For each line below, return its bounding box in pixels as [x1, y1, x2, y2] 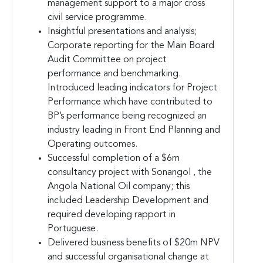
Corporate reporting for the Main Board [48, 41, 214, 50]
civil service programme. [48, 12, 147, 22]
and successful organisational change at [48, 252, 209, 262]
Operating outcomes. [48, 139, 137, 149]
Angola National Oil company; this [48, 181, 190, 191]
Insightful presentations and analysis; [48, 26, 197, 36]
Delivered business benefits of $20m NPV [48, 238, 220, 248]
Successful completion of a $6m [48, 153, 180, 163]
